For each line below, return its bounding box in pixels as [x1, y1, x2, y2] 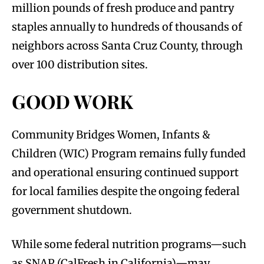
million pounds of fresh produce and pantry [12, 1, 234, 15]
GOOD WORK [12, 88, 133, 114]
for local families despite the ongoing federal [12, 184, 240, 199]
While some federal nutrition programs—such [12, 237, 246, 252]
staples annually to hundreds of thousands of [12, 20, 242, 34]
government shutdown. [12, 203, 132, 217]
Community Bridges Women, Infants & [12, 128, 210, 142]
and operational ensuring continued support [12, 166, 239, 180]
